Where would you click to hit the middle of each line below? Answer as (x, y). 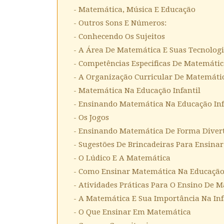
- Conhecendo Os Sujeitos (119, 36)
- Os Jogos (91, 117)
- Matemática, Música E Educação (134, 9)
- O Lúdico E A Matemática (122, 158)
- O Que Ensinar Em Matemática (132, 212)
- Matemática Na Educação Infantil (137, 90)
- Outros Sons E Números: (120, 23)
